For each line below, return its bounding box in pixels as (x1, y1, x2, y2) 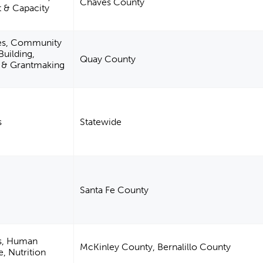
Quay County (80, 53, 136, 65)
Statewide (80, 116, 122, 128)
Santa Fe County (80, 184, 149, 196)
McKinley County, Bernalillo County (80, 241, 231, 253)
